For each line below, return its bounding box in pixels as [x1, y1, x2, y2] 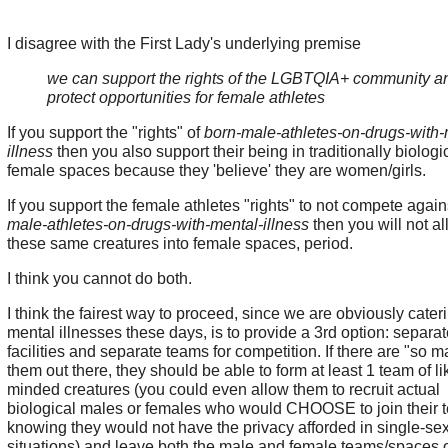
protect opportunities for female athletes [46, 89, 325, 107]
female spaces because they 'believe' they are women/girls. [6, 162, 426, 180]
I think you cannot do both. [6, 270, 192, 288]
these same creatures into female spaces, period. [6, 235, 353, 253]
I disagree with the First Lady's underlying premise [6, 35, 365, 53]
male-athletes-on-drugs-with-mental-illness [6, 216, 309, 234]
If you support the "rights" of [6, 124, 204, 142]
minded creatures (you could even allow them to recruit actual [6, 381, 440, 399]
